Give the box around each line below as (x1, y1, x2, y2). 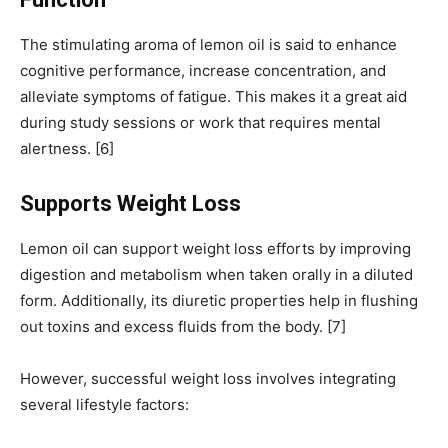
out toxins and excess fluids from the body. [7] (20, 317, 346, 337)
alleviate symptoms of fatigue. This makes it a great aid (20, 87, 407, 107)
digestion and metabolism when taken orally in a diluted (20, 265, 413, 285)
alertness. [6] (20, 139, 114, 159)
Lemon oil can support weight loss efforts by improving (20, 239, 411, 259)
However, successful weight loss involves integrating (20, 369, 396, 389)
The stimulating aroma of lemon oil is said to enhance (20, 35, 397, 55)
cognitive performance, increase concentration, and (20, 61, 386, 81)
